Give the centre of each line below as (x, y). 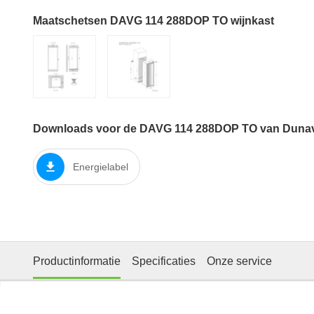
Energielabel (101, 166)
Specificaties (164, 261)
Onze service (239, 261)
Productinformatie (77, 261)
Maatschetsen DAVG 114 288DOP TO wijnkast (153, 21)
